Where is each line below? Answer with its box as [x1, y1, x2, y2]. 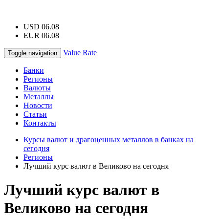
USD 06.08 [23, 22, 59, 31]
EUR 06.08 [23, 31, 59, 40]
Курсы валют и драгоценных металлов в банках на [23, 135, 194, 144]
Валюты [23, 84, 51, 92]
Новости [23, 101, 52, 109]
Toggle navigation [8, 49, 57, 57]
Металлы [23, 92, 54, 101]
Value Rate [63, 48, 97, 57]
